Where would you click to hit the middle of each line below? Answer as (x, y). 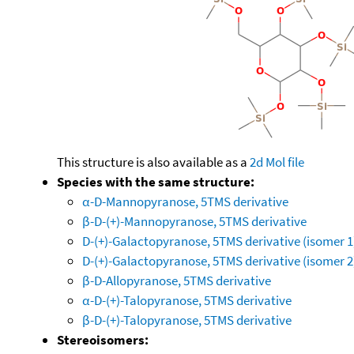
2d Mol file (277, 162)
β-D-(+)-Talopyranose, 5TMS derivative (187, 320)
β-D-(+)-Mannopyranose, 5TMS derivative (194, 221)
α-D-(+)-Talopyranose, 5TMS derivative (187, 300)
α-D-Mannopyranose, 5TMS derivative (185, 201)
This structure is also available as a (153, 162)
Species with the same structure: (156, 181)
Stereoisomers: (103, 339)
